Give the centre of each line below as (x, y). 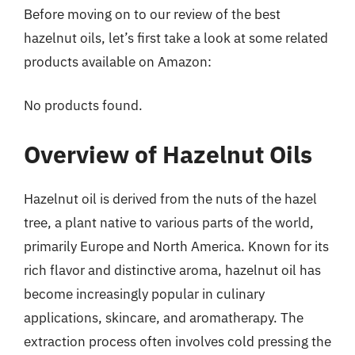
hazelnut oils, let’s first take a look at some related (176, 38)
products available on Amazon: (118, 61)
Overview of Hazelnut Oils (168, 154)
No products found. (83, 105)
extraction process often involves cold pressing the (177, 341)
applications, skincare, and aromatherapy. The (164, 317)
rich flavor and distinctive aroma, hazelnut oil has (172, 270)
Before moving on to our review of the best (152, 14)
